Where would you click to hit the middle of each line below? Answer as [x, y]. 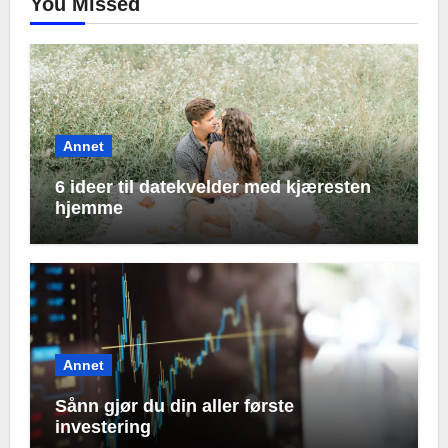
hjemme [88, 207]
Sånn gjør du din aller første [174, 406]
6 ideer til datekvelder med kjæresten [212, 186]
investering [102, 427]
